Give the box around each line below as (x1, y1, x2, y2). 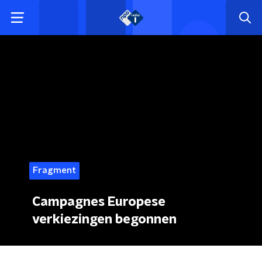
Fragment (33, 166, 76, 175)
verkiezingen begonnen (32, 213, 177, 226)
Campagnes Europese (32, 195, 166, 208)
